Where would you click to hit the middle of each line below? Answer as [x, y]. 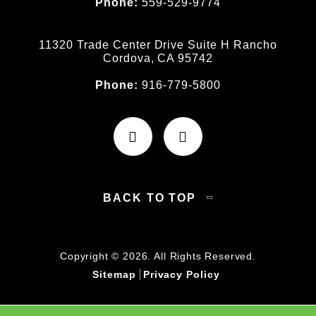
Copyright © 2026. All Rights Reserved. [158, 256]
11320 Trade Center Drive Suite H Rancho [158, 45]
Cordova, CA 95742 [158, 59]
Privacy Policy [182, 274]
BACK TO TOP [150, 198]
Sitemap [114, 274]
